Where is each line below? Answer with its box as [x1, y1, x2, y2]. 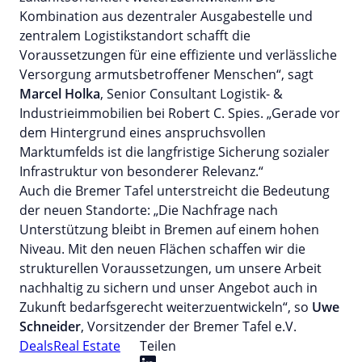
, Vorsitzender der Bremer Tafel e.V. [81, 317, 297, 335]
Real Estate [53, 336, 120, 355]
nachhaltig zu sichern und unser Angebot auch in [19, 278, 318, 297]
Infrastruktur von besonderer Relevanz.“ [19, 162, 263, 180]
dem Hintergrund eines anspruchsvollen [19, 123, 266, 141]
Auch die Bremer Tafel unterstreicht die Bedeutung [19, 181, 330, 200]
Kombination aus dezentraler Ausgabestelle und [19, 6, 313, 25]
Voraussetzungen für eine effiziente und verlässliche [19, 45, 337, 64]
